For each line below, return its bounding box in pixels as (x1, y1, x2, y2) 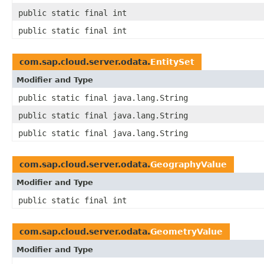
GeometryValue (150, 227, 223, 237)
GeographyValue (150, 160, 227, 170)
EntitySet (150, 57, 194, 67)
